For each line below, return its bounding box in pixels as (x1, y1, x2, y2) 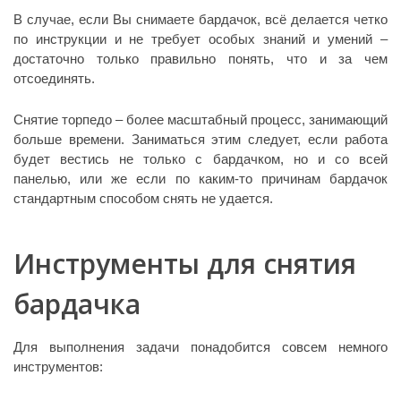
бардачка (13, 285, 141, 322)
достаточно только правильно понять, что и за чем (13, 50, 388, 66)
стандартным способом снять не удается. (13, 190, 273, 206)
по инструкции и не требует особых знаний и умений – (13, 30, 388, 47)
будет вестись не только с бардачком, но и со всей (13, 150, 388, 166)
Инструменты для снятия (13, 244, 356, 282)
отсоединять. (13, 70, 95, 86)
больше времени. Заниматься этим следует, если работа (13, 131, 388, 147)
